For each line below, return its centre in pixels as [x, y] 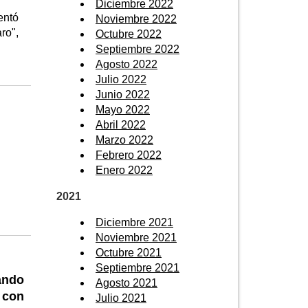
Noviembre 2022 [136, 19]
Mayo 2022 [123, 109]
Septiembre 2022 [137, 49]
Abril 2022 [121, 124]
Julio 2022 [121, 79]
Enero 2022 [124, 170]
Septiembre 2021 [137, 267]
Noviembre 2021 [136, 237]
